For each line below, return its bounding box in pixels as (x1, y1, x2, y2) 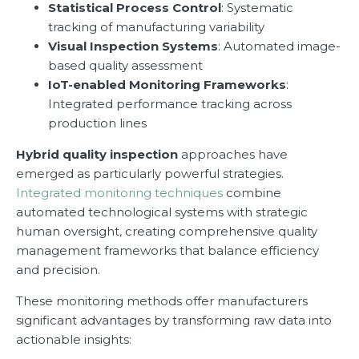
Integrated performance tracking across (48, 96, 292, 112)
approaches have (178, 147, 288, 163)
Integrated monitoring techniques (16, 185, 223, 201)
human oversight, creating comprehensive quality (16, 224, 317, 240)
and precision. (16, 262, 100, 278)
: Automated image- (218, 38, 341, 54)
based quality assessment (48, 58, 203, 74)
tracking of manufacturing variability (48, 19, 264, 35)
